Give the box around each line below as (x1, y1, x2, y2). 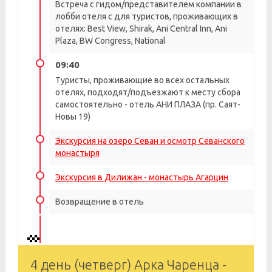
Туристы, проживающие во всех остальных (55, 75, 229, 85)
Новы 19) (55, 112, 90, 121)
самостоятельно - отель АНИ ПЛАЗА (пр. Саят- (55, 100, 240, 109)
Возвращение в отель (55, 197, 144, 206)
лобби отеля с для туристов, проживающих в (55, 12, 238, 21)
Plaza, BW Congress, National (55, 36, 166, 46)
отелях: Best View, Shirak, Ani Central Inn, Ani (55, 24, 227, 33)
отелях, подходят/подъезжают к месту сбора (55, 87, 240, 97)
